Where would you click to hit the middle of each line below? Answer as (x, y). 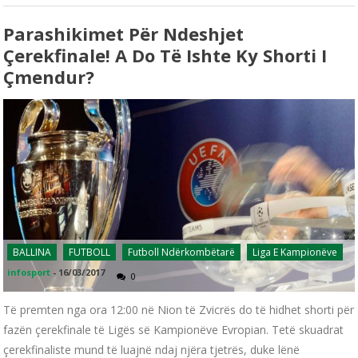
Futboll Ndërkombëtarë (182, 252)
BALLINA (32, 252)
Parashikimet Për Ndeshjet (124, 34)
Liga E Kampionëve (295, 252)
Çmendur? (49, 77)
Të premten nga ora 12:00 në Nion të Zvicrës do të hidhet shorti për (179, 309)
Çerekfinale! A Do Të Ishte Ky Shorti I (165, 56)
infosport (29, 272)
